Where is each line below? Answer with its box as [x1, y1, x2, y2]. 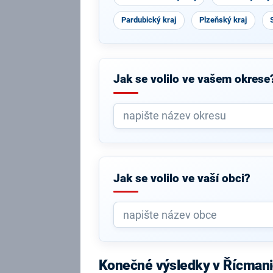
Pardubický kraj [121, 15, 177, 24]
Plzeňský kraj [199, 15, 247, 24]
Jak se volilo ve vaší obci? [113, 171, 250, 185]
